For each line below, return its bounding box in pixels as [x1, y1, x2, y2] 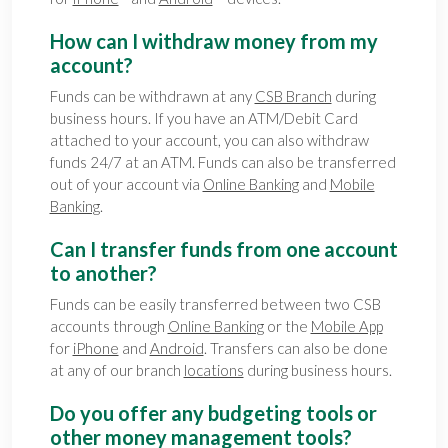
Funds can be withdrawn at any [49, 86, 255, 105]
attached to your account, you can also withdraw [49, 130, 369, 149]
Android [149, 338, 204, 357]
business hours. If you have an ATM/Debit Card [49, 108, 358, 127]
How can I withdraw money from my [49, 28, 378, 53]
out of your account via [49, 174, 203, 193]
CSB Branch [254, 86, 332, 105]
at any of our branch [49, 360, 184, 379]
